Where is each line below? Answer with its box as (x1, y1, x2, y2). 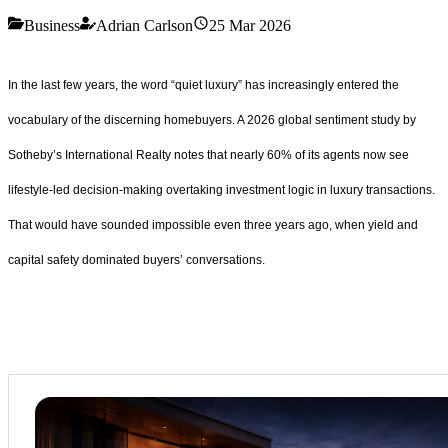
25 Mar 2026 (209, 16, 291, 34)
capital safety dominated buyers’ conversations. (8, 252, 265, 267)
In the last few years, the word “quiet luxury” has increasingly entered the (8, 77, 399, 92)
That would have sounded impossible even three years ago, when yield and (8, 217, 418, 232)
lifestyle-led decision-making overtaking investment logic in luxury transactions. (8, 182, 435, 197)
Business (24, 16, 80, 34)
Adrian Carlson (96, 16, 193, 34)
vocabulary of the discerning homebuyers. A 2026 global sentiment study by (8, 112, 416, 127)
